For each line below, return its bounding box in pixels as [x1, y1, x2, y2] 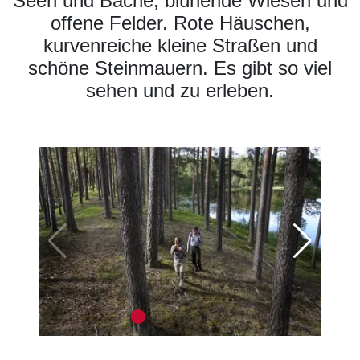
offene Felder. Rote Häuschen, [50, 12, 310, 35]
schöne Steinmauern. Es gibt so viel [28, 57, 332, 80]
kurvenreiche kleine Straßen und [43, 35, 317, 57]
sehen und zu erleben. [86, 80, 274, 102]
